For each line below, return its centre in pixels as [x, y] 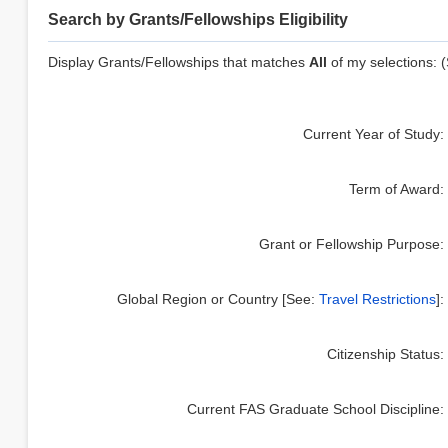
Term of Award [395, 189]
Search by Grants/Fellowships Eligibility [198, 19]
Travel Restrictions [378, 299]
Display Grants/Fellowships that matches [179, 62]
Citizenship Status [384, 354]
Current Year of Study [372, 134]
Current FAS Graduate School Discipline [314, 409]
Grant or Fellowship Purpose [350, 244]
